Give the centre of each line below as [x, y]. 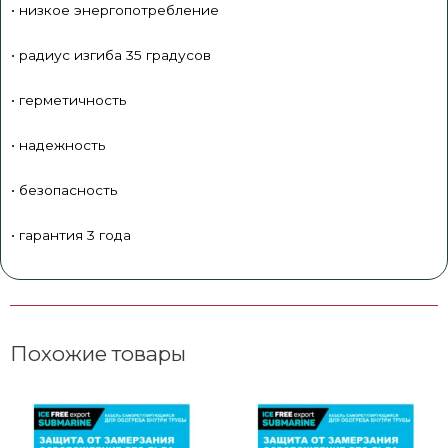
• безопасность [64, 189]
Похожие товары [98, 354]
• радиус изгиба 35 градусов [111, 54]
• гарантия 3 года [71, 234]
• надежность [58, 144]
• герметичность [68, 99]
